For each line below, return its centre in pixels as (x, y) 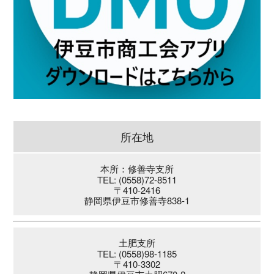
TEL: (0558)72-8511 (137, 180)
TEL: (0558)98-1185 (137, 254)
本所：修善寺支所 (137, 169)
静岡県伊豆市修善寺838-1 (137, 201)
